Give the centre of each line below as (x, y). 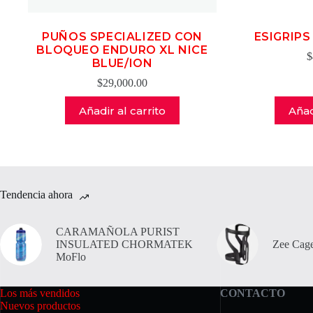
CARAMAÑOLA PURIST (118, 232)
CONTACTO (252, 293)
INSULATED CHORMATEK (124, 244)
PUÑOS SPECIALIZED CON (122, 37)
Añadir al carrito (122, 110)
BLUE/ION (122, 63)
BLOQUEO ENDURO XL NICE (122, 50)
